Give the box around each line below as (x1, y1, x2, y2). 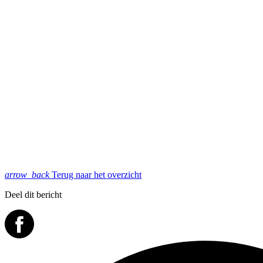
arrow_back (5, 169, 49, 180)
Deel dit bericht (5, 189, 62, 200)
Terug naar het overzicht (49, 169, 141, 180)
